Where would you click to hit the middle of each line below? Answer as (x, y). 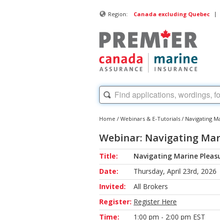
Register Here (155, 201)
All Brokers (151, 186)
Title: (109, 156)
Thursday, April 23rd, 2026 (175, 171)
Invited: (112, 186)
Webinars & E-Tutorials (150, 118)
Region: (118, 14)
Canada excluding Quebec (172, 14)
